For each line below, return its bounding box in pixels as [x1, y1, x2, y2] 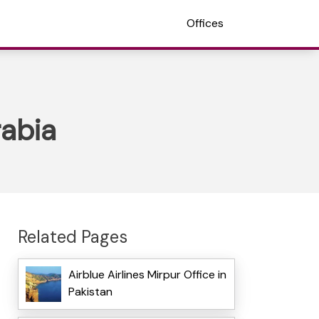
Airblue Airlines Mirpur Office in [68, 267, 226, 283]
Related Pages [17, 225, 127, 248]
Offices [187, 16, 224, 31]
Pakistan [68, 284, 113, 300]
